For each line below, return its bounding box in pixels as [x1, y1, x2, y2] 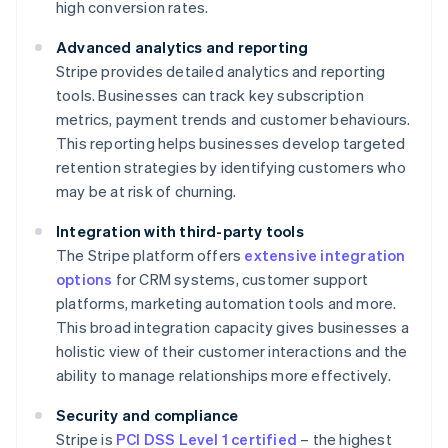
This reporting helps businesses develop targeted [56, 133, 406, 154]
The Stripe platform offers [56, 245, 245, 266]
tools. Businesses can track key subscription [56, 85, 364, 106]
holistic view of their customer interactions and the [56, 341, 408, 362]
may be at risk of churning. [56, 181, 237, 202]
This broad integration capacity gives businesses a [56, 317, 410, 338]
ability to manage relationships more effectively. [56, 365, 391, 386]
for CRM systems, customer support [112, 269, 369, 290]
